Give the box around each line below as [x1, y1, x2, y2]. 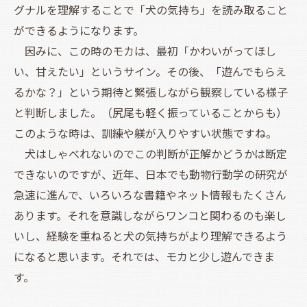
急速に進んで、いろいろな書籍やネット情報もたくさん [14, 188, 286, 202]
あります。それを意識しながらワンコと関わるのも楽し [14, 209, 286, 223]
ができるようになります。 [14, 24, 144, 38]
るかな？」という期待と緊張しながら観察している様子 [14, 86, 288, 99]
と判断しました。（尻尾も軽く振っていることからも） [14, 106, 287, 120]
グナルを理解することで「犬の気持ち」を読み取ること [14, 3, 288, 17]
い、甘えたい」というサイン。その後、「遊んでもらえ [14, 65, 286, 79]
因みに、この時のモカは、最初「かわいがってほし [14, 45, 276, 58]
